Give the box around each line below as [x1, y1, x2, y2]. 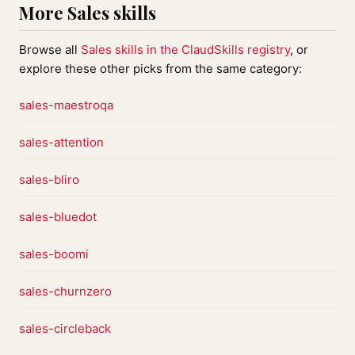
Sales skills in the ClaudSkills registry [81, 42, 290, 57]
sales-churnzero [19, 284, 112, 299]
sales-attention [19, 135, 104, 150]
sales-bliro [19, 172, 79, 187]
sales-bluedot [19, 209, 97, 224]
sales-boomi [19, 246, 89, 261]
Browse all [19, 42, 81, 57]
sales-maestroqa [19, 97, 113, 113]
